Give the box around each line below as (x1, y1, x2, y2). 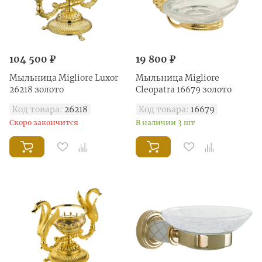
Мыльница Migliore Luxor (9, 72, 118, 83)
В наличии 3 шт (136, 118, 195, 127)
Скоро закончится (9, 118, 78, 127)
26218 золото (9, 84, 64, 95)
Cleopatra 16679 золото (136, 84, 232, 95)
